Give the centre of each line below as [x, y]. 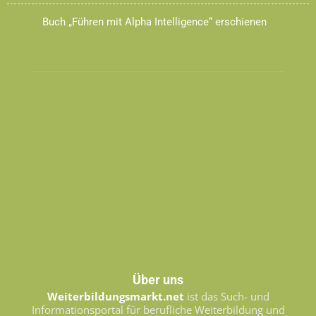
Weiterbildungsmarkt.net [115, 296]
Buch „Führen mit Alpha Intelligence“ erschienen [154, 22]
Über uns [158, 279]
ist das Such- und [226, 296]
